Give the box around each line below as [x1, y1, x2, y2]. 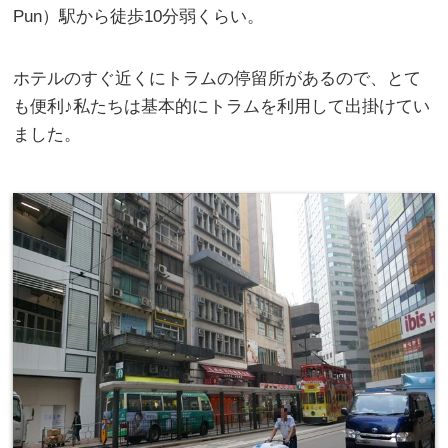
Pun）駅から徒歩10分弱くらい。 [13, 6, 265, 26]
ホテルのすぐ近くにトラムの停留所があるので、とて [13, 68, 422, 88]
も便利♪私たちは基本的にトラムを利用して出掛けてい [13, 96, 431, 116]
